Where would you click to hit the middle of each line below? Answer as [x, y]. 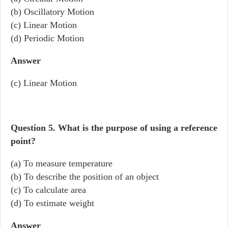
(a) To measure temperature [62, 163]
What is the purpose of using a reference [138, 128]
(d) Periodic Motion [47, 38]
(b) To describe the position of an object [85, 177]
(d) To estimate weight [52, 203]
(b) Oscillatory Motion [52, 12]
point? [23, 141]
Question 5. [34, 128]
